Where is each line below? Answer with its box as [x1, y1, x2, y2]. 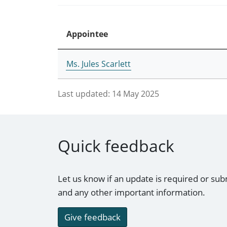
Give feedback [64, 211, 121, 223]
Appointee [66, 28, 108, 40]
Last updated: [58, 88, 110, 99]
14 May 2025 [112, 88, 159, 99]
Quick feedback [58, 135, 174, 157]
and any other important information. [58, 186, 205, 199]
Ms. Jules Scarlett [66, 58, 131, 69]
